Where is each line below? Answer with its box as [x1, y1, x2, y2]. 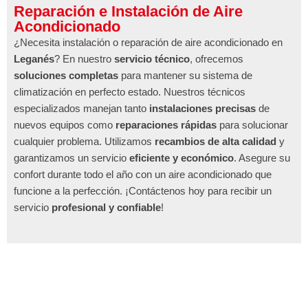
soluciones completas [14, 69, 118, 81]
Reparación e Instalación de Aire [14, 2, 243, 20]
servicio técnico [114, 52, 190, 65]
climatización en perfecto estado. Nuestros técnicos [14, 85, 245, 98]
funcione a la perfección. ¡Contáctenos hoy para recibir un [14, 184, 272, 197]
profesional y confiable [52, 201, 161, 213]
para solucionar [217, 118, 288, 131]
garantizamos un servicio [14, 151, 129, 164]
